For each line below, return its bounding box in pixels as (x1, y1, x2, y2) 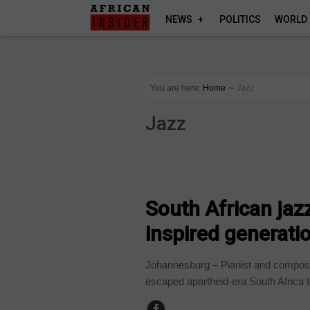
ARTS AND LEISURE (152, 174, 230, 187)
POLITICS (219, 14, 262, 25)
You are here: (150, 83, 201, 93)
